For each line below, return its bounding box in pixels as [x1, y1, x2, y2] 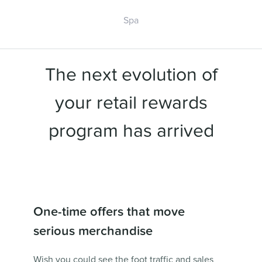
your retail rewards [54, 92, 208, 114]
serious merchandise [33, 223, 153, 239]
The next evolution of [44, 64, 218, 86]
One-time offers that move [33, 204, 185, 219]
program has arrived [48, 120, 214, 142]
